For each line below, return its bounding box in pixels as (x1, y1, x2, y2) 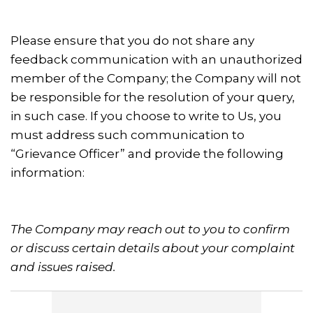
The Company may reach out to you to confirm (10, 222, 290, 236)
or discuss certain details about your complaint (10, 241, 295, 255)
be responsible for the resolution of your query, (10, 90, 295, 104)
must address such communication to (10, 128, 245, 142)
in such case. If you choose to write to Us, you (10, 109, 282, 123)
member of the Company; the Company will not (10, 71, 301, 85)
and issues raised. (10, 260, 116, 274)
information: (10, 166, 85, 180)
